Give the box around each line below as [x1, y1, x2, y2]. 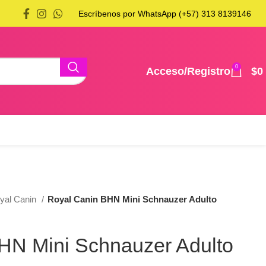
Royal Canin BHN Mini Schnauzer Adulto [47, 194, 217, 204]
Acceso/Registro [146, 65, 230, 77]
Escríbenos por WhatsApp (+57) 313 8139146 [78, 8, 251, 18]
